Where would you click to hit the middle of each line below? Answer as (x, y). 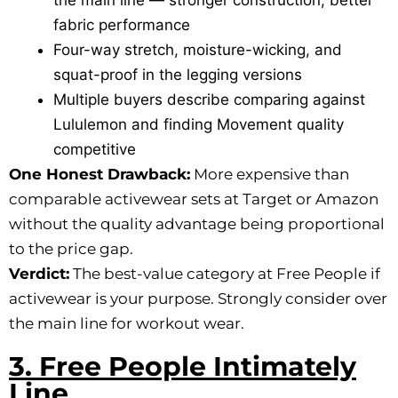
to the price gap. (71, 249)
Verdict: (39, 274)
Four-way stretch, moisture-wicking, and (198, 50)
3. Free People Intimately (183, 367)
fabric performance (122, 25)
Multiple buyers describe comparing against (209, 100)
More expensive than (270, 175)
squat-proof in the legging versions (178, 75)
